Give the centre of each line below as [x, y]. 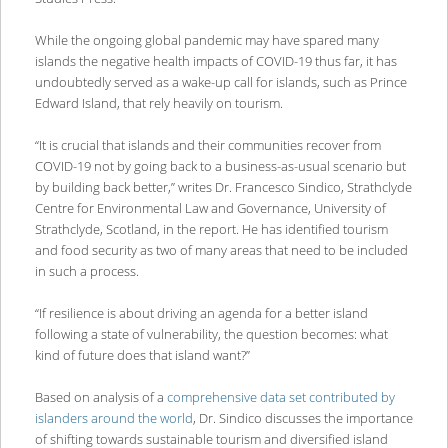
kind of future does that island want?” [142, 355]
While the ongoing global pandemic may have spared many [206, 40]
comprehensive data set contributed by [280, 397]
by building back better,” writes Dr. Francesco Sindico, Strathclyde [223, 187]
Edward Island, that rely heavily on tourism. [158, 103]
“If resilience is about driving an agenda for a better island [201, 313]
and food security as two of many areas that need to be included [221, 250]
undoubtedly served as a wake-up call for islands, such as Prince [220, 82]
